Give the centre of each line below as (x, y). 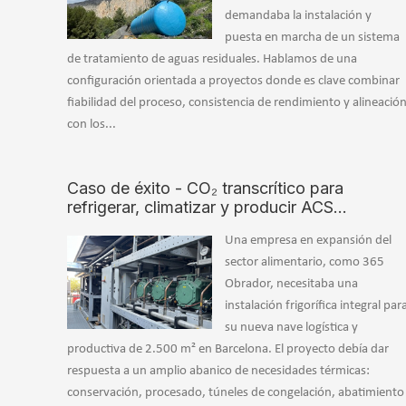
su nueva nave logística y (291, 328)
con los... (92, 125)
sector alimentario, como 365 (304, 263)
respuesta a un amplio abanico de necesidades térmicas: (218, 372)
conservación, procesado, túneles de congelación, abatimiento (236, 393)
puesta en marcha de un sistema (312, 38)
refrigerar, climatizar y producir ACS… (207, 208)
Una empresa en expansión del (308, 241)
